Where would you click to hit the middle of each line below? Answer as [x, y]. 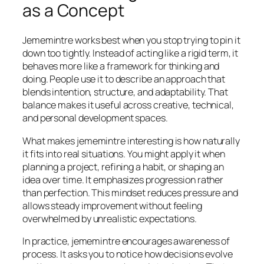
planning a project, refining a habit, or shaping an [123, 166]
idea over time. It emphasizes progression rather [123, 179]
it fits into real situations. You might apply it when [124, 154]
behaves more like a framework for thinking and [121, 66]
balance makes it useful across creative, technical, [128, 105]
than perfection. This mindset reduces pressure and [130, 192]
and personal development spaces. [95, 118]
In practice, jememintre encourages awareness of [126, 241]
